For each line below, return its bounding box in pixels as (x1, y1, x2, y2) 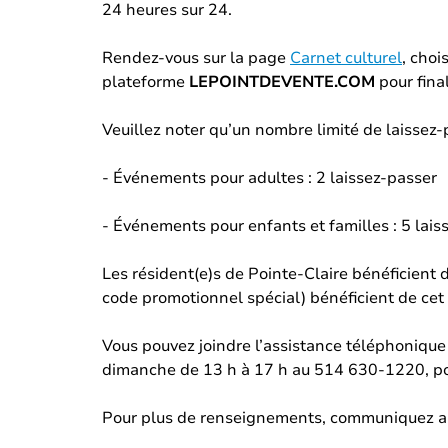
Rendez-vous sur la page (102, 47, 290, 70)
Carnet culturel (290, 47, 402, 70)
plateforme (102, 71, 189, 94)
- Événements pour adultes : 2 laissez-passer (102, 167, 437, 190)
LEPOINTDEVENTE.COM (189, 71, 375, 94)
